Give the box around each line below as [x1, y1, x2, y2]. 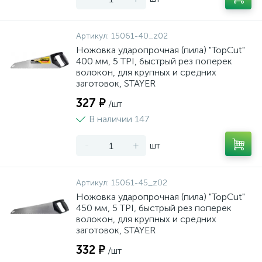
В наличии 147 [89, 113, 149, 125]
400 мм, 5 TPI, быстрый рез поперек [76, 56, 232, 67]
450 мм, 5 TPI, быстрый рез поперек [76, 202, 232, 213]
